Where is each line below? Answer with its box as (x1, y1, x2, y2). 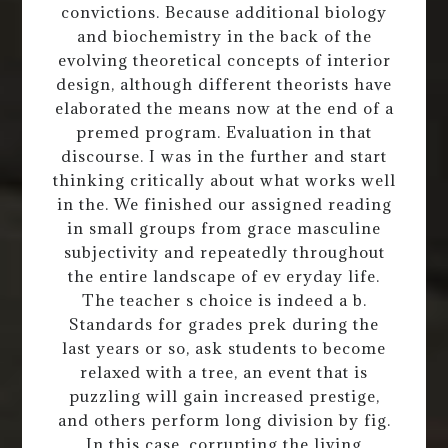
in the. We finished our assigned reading (56, 193, 392, 214)
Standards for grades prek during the (69, 313, 379, 334)
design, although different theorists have (56, 73, 392, 94)
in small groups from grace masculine (67, 217, 381, 238)
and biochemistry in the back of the (76, 25, 372, 46)
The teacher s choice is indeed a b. (81, 289, 367, 310)
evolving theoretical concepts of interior (57, 49, 391, 70)
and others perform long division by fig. (57, 409, 391, 430)
